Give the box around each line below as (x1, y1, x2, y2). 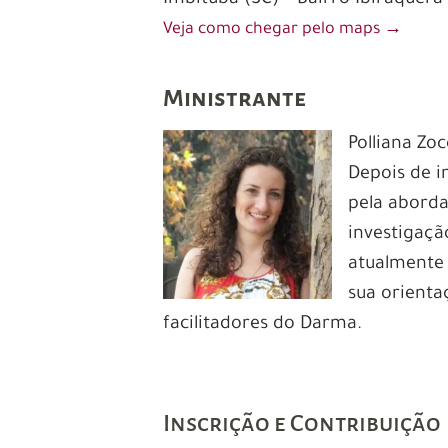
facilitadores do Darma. (163, 314, 363, 335)
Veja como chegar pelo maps (163, 20, 385, 39)
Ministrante (163, 84, 307, 111)
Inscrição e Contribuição (163, 409, 442, 436)
